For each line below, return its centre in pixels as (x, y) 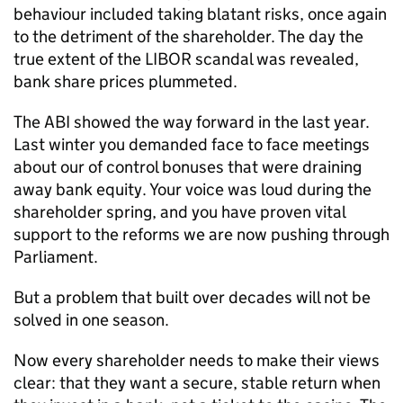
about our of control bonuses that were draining (188, 167)
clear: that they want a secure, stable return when (197, 383)
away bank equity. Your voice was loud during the (193, 189)
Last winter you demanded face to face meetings (192, 144)
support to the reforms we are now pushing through (201, 234)
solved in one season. (91, 320)
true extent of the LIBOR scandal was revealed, (186, 59)
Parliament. (56, 257)
